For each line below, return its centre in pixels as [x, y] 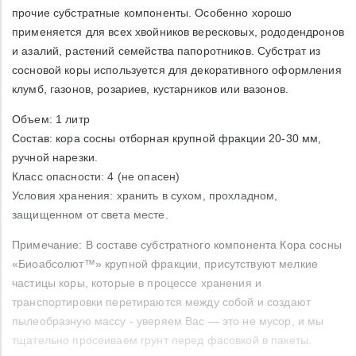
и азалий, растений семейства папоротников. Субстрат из [166, 51]
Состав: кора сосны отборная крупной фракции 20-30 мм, [167, 138]
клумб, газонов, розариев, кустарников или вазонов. [150, 89]
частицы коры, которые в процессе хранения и [137, 283]
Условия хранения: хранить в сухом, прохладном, [145, 195]
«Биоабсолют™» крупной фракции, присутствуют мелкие [165, 264]
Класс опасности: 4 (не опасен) [98, 176]
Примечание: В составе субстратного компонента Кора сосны [177, 245]
